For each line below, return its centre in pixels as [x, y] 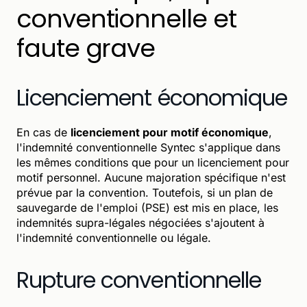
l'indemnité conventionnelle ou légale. [114, 237]
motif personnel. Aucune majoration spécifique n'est [151, 177]
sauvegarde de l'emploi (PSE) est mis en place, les [147, 207]
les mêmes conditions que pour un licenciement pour [153, 162]
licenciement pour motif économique [170, 132]
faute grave [86, 48]
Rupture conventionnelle [139, 280]
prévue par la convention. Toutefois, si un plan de [145, 192]
